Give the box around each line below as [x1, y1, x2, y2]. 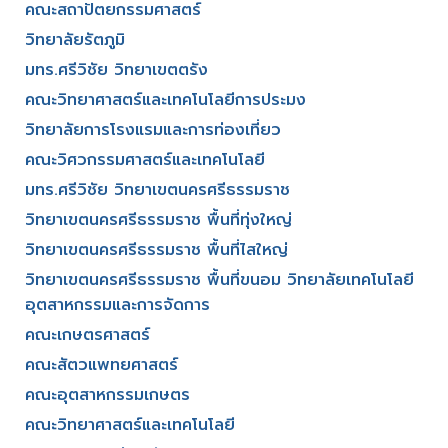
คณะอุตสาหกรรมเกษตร [25, 383, 190, 408]
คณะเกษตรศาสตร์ [25, 323, 150, 348]
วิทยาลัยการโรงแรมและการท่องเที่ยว [25, 118, 281, 143]
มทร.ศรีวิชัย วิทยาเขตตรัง [25, 58, 208, 83]
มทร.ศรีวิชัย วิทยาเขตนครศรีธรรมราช [25, 178, 290, 203]
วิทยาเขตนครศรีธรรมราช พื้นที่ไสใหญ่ [25, 238, 288, 263]
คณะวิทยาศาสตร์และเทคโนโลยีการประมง [25, 88, 306, 113]
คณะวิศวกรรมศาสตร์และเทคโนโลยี [25, 148, 265, 173]
